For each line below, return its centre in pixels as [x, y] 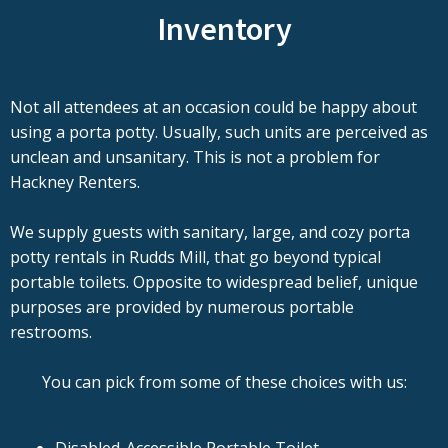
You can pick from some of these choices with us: [224, 382]
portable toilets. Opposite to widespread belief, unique [214, 282]
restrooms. [51, 332]
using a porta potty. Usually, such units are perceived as [219, 132]
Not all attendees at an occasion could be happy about [213, 107]
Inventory [224, 29]
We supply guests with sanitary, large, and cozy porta [210, 232]
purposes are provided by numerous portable [182, 307]
